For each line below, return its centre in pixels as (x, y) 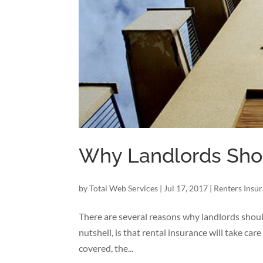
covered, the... (106, 248)
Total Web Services (124, 188)
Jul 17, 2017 (186, 188)
